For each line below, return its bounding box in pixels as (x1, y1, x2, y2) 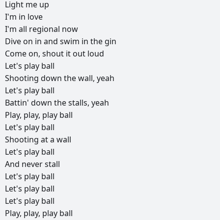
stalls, (68, 97, 91, 109)
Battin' (5, 97, 31, 109)
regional (29, 24, 62, 35)
